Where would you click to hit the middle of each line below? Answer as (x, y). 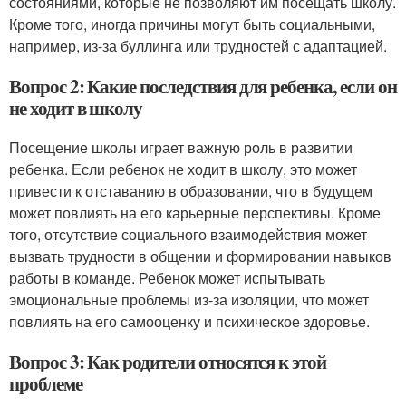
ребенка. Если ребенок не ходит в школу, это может (183, 169)
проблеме (46, 384)
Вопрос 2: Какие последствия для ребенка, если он (203, 87)
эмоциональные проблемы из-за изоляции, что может (189, 300)
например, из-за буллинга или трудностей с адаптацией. (198, 46)
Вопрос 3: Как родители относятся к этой (168, 362)
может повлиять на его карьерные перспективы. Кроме (195, 213)
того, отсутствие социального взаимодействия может (188, 235)
